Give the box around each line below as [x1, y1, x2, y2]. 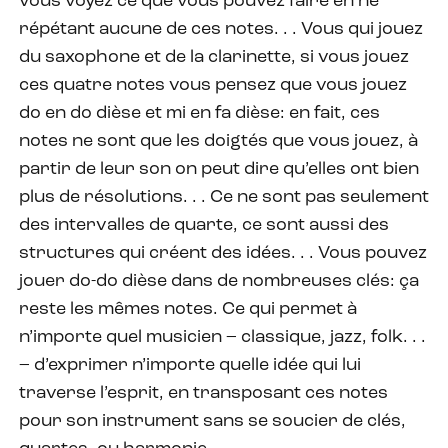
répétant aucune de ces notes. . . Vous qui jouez [19, 19, 423, 39]
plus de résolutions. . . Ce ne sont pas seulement [19, 187, 429, 207]
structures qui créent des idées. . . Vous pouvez [19, 243, 427, 263]
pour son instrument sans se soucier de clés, [19, 411, 406, 431]
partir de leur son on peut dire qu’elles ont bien [19, 159, 419, 179]
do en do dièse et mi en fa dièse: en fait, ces [19, 103, 380, 123]
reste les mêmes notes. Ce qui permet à [19, 299, 357, 319]
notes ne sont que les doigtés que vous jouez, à [19, 131, 418, 151]
